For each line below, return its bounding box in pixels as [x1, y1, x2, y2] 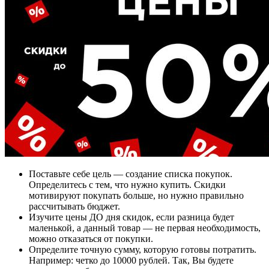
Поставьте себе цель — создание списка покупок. [29, 169, 232, 180]
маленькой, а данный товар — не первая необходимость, [29, 223, 261, 234]
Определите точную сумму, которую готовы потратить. [29, 244, 256, 255]
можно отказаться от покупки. [29, 234, 153, 244]
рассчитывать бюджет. [29, 201, 120, 212]
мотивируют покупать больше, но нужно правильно [29, 190, 244, 201]
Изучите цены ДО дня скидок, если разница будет [29, 212, 234, 223]
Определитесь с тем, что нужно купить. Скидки [29, 180, 226, 190]
